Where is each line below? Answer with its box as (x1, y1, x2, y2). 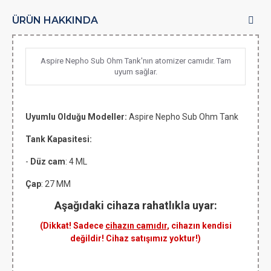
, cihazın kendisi (166, 221, 232, 230)
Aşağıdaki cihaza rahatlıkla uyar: (54, 199, 217, 212)
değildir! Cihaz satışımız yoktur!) (70, 233, 201, 243)
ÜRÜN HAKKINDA (12, 15, 98, 26)
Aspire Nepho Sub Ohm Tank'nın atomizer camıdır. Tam (40, 56, 231, 65)
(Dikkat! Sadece (39, 221, 105, 230)
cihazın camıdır (105, 221, 167, 230)
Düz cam (30, 157, 65, 166)
